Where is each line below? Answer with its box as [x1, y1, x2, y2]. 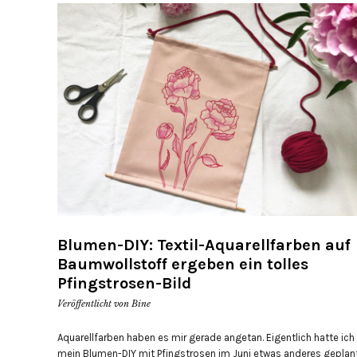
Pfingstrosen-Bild [57, 274, 191, 293]
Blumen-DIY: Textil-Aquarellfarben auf [57, 236, 351, 255]
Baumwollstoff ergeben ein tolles [57, 255, 308, 274]
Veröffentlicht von [57, 298, 131, 310]
